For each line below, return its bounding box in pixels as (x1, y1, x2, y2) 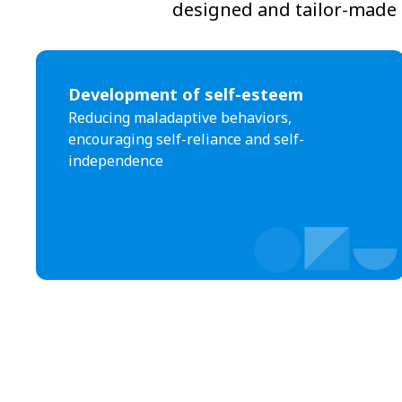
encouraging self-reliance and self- (68, 129, 304, 149)
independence (68, 151, 163, 170)
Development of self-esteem (68, 83, 303, 105)
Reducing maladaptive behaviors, (68, 108, 292, 127)
